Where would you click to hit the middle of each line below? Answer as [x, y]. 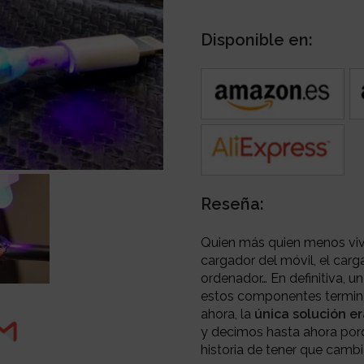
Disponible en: [257, 39]
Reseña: [233, 204]
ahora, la [228, 314]
